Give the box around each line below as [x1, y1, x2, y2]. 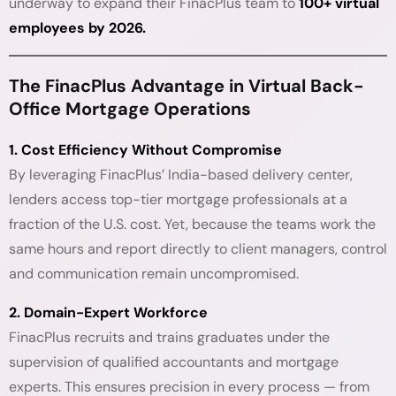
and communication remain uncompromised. [9, 264, 299, 283]
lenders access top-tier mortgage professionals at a [9, 190, 347, 209]
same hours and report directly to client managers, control [9, 240, 387, 258]
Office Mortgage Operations [9, 97, 251, 120]
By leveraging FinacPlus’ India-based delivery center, [9, 165, 353, 184]
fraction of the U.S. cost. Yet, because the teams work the [9, 215, 376, 233]
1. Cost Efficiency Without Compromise [9, 141, 282, 159]
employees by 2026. [9, 19, 146, 37]
